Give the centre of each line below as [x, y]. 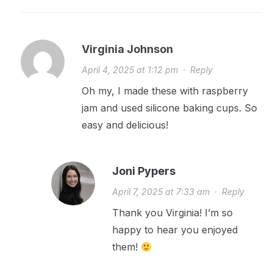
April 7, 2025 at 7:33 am [161, 192]
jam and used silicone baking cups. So [169, 108]
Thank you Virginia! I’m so [172, 213]
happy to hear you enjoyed [175, 230]
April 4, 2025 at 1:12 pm [129, 70]
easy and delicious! [125, 125]
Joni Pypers [144, 171]
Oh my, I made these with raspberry [165, 91]
